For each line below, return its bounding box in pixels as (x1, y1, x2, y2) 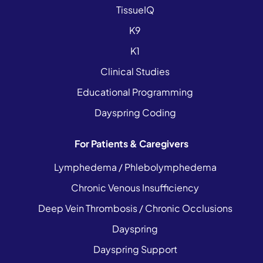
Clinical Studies (100, 65, 170, 77)
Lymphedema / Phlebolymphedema (53, 161, 217, 173)
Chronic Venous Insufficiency (71, 181, 199, 194)
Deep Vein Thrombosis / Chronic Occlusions (38, 202, 232, 214)
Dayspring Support (93, 243, 177, 255)
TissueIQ (116, 4, 154, 16)
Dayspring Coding (94, 106, 176, 119)
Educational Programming (77, 86, 193, 98)
